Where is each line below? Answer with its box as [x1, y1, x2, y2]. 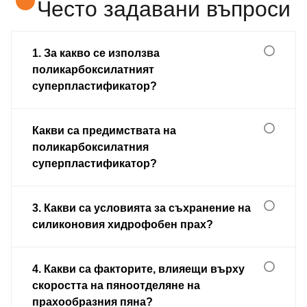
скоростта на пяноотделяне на [32, 279, 200, 291]
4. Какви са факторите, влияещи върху [32, 262, 245, 275]
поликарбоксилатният [32, 63, 154, 75]
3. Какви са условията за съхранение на [32, 201, 251, 214]
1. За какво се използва [32, 47, 160, 59]
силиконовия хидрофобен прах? [32, 218, 213, 230]
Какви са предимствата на [32, 124, 176, 136]
